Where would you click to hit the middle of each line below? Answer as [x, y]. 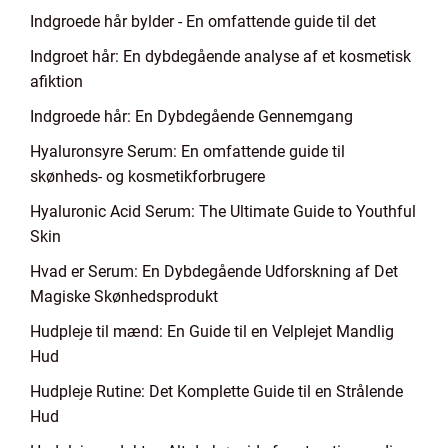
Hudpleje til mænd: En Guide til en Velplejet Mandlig [212, 331]
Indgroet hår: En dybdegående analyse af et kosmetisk [220, 56]
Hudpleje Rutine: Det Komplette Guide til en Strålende [216, 391]
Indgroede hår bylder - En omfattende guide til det [203, 21]
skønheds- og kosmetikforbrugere [147, 176]
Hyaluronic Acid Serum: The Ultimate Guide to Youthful [223, 211]
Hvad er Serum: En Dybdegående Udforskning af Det [214, 271]
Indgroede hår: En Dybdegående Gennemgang [191, 116]
